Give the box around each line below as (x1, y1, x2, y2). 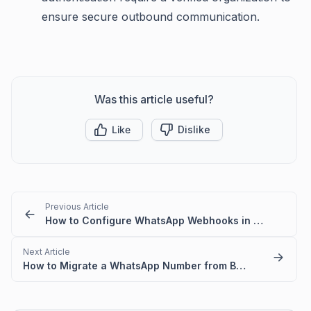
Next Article (23, 246, 70, 258)
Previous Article (45, 201, 109, 212)
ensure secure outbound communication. (42, 10, 260, 24)
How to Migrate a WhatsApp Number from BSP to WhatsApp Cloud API (236, 260, 246, 272)
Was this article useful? (94, 92, 214, 107)
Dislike (178, 124, 210, 136)
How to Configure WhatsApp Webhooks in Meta (253, 215, 263, 227)
